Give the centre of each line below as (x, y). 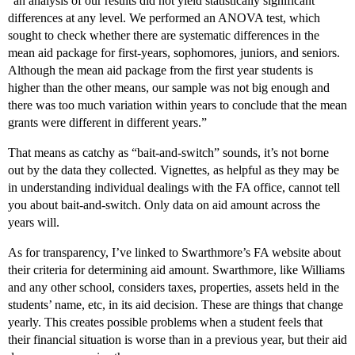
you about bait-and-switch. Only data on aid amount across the (164, 205)
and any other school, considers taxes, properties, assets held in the (174, 288)
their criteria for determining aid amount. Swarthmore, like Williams (176, 270)
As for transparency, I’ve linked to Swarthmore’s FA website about (174, 253)
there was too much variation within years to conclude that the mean (177, 105)
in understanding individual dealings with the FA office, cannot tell (174, 188)
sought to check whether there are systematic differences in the (164, 36)
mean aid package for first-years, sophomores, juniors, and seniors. (174, 53)
